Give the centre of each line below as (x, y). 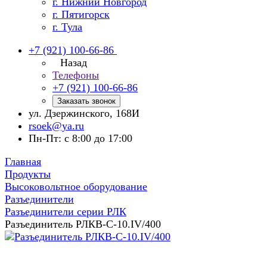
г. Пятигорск (81, 14)
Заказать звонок (86, 101)
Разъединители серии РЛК (66, 212)
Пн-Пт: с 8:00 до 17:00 (80, 138)
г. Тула (67, 27)
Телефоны (76, 75)
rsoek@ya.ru (56, 126)
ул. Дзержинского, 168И (84, 113)
